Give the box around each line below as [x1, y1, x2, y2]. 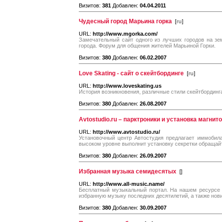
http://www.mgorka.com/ [93, 31, 158, 37]
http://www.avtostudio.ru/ [93, 129, 160, 135]
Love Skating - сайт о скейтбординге [79, 70, 184, 77]
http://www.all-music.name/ [93, 181, 165, 187]
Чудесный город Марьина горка [79, 18, 172, 25]
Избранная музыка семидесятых [79, 168, 176, 175]
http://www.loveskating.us [93, 83, 162, 89]
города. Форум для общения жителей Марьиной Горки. [79, 43, 216, 49]
